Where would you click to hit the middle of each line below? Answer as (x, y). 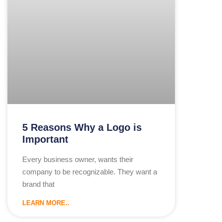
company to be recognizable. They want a (90, 172)
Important (45, 139)
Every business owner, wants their (78, 160)
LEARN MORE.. (46, 203)
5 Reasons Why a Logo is (82, 128)
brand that (38, 184)
